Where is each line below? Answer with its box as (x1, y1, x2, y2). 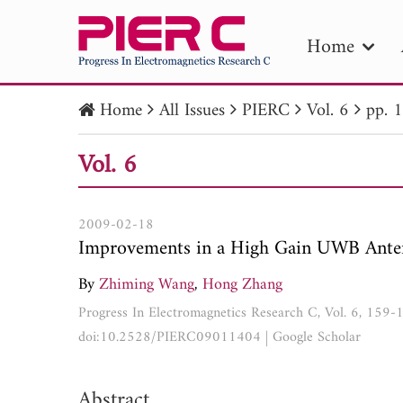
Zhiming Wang (99, 270, 194, 299)
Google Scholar (273, 324, 361, 350)
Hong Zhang (202, 270, 282, 299)
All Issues (159, 95, 225, 127)
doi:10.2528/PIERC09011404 (78, 324, 261, 350)
